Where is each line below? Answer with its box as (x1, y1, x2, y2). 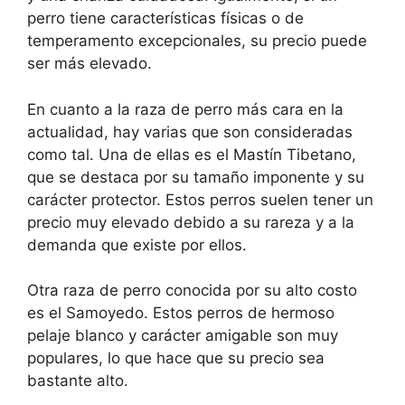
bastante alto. (27, 372, 128, 391)
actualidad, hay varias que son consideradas (27, 122, 353, 141)
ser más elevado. (27, 54, 152, 73)
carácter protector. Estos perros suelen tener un (27, 190, 373, 209)
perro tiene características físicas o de (27, 9, 304, 28)
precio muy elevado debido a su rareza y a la (27, 212, 354, 231)
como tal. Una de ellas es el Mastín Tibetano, (27, 145, 356, 164)
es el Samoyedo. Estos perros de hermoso (27, 304, 334, 323)
